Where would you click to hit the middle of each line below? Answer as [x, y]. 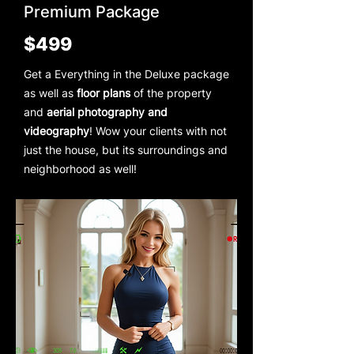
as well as [50, 92]
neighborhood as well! [80, 168]
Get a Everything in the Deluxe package [126, 73]
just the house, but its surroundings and [126, 149]
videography [56, 130]
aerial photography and [107, 111]
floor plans [104, 92]
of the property [171, 92]
